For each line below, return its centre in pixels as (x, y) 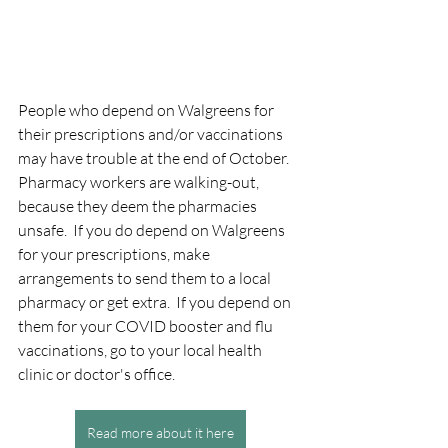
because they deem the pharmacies (139, 205)
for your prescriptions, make (115, 253)
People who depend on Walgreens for (147, 109)
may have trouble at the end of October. (156, 157)
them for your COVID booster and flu (147, 325)
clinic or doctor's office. (96, 373)
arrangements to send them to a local (146, 277)
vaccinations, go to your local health (141, 349)
